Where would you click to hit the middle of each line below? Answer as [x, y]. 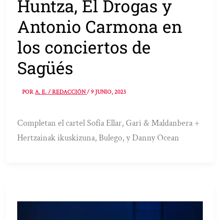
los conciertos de [84, 47]
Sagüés [45, 67]
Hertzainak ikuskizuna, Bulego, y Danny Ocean [98, 138]
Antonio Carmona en [100, 26]
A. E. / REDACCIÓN [61, 92]
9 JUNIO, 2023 [109, 92]
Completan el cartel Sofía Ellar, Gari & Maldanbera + [109, 123]
